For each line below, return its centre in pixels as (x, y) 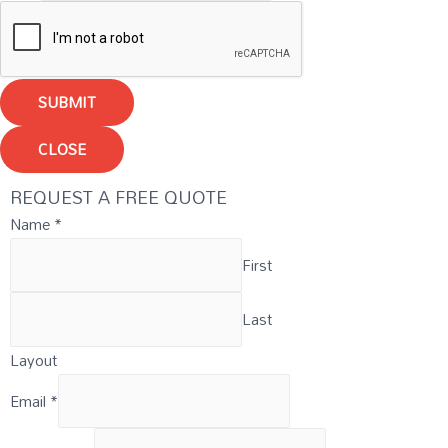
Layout (33, 359)
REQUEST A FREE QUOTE (118, 196)
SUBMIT (67, 101)
